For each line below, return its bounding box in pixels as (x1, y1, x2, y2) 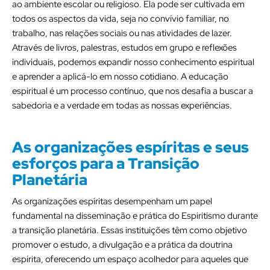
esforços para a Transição (12, 154, 199, 174)
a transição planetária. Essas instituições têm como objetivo (12, 224, 247, 236)
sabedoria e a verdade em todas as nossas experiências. (12, 99, 232, 111)
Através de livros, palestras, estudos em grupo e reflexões (12, 42, 237, 54)
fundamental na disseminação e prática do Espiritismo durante (12, 210, 258, 222)
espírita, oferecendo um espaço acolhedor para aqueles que (12, 253, 248, 265)
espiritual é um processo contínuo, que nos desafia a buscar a (12, 85, 253, 97)
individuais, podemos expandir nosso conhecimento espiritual (12, 56, 254, 68)
